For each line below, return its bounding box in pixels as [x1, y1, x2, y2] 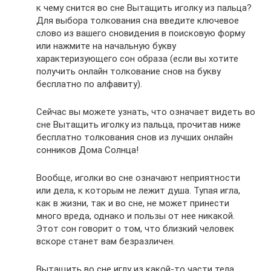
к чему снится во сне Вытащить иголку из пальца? [36, 2, 252, 14]
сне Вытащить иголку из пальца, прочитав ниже [36, 119, 241, 131]
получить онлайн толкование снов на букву [36, 66, 221, 77]
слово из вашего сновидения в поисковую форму [36, 28, 245, 39]
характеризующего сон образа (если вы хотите [36, 53, 238, 65]
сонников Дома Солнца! [36, 145, 139, 156]
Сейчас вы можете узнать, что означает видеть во [36, 106, 255, 118]
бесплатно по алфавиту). [36, 79, 142, 90]
